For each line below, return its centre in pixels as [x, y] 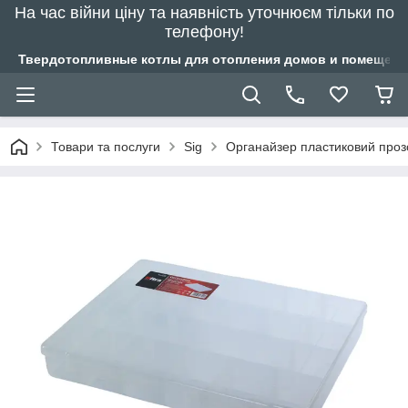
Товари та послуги [106, 147]
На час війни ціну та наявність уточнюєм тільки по [204, 13]
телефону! [204, 32]
